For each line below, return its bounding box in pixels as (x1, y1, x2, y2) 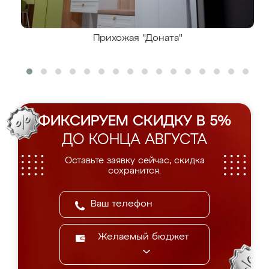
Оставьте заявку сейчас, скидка (64, 156, 205, 165)
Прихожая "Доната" (92, 34, 183, 43)
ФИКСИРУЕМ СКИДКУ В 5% (38, 114, 231, 128)
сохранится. (108, 166, 161, 175)
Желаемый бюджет (98, 232, 189, 242)
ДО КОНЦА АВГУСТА (62, 133, 207, 147)
